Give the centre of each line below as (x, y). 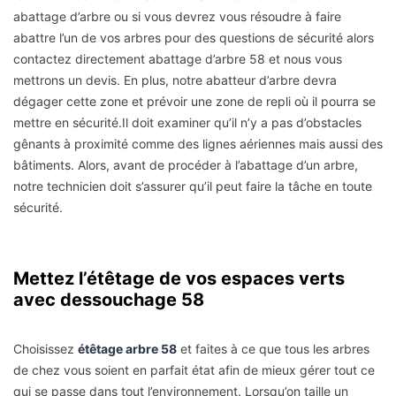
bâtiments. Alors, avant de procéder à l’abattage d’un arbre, (186, 164)
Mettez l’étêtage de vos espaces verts (179, 278)
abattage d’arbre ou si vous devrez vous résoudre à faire (177, 16)
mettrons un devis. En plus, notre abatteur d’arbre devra (175, 80)
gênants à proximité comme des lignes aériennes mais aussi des (198, 143)
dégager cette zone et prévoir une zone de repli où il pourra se (194, 101)
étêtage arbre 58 (127, 348)
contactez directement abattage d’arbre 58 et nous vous (178, 58)
